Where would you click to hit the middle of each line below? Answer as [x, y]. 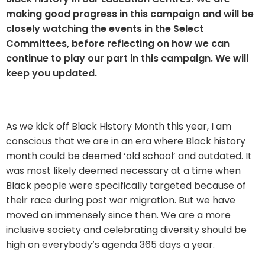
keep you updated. [51, 73]
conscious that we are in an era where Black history [126, 141]
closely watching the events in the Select [105, 28]
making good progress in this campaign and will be [130, 14]
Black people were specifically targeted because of [126, 185]
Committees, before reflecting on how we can [118, 43]
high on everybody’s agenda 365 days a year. [110, 244]
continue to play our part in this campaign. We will [127, 58]
